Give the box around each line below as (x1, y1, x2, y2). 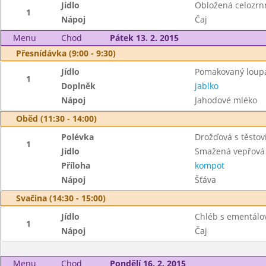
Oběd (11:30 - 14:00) (16, 113, 97, 124)
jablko (194, 80, 218, 91)
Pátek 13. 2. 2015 (109, 32, 179, 43)
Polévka (61, 131, 94, 142)
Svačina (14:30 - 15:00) (16, 192, 106, 204)
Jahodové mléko (194, 94, 257, 106)
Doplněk (61, 80, 96, 91)
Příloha (61, 160, 91, 171)
